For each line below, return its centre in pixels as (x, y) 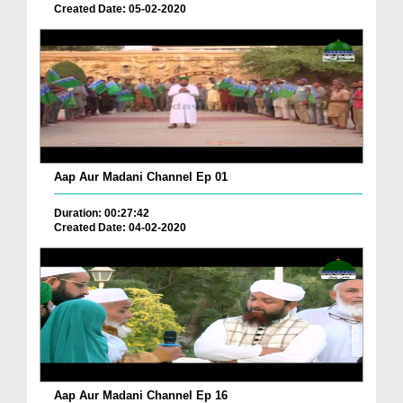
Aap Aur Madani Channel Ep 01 (141, 177)
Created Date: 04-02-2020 (120, 228)
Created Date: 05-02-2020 (120, 9)
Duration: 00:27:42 (102, 214)
